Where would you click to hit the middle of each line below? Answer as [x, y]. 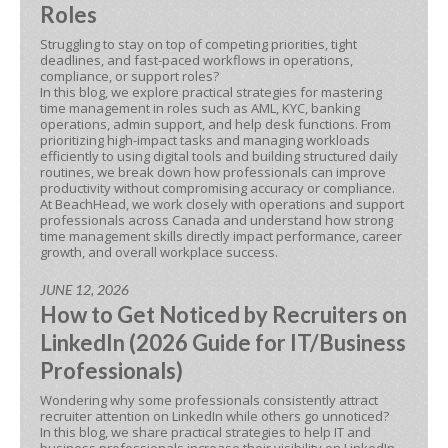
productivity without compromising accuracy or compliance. [217, 188]
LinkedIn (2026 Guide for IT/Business [223, 342]
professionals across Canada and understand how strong [216, 220]
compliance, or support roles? [129, 76]
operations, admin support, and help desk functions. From [215, 124]
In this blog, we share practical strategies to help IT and [205, 432]
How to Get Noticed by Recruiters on [223, 314]
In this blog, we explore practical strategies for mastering [211, 92]
